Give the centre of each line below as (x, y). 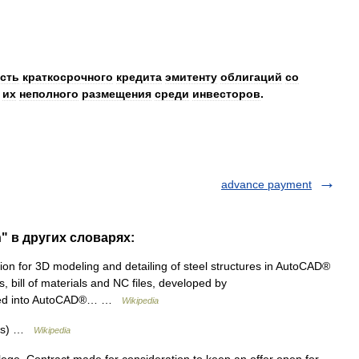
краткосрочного (68, 77)
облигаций (251, 77)
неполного (49, 94)
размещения (117, 94)
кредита (139, 77)
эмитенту (191, 77)
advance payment (266, 184)
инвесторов (226, 94)
